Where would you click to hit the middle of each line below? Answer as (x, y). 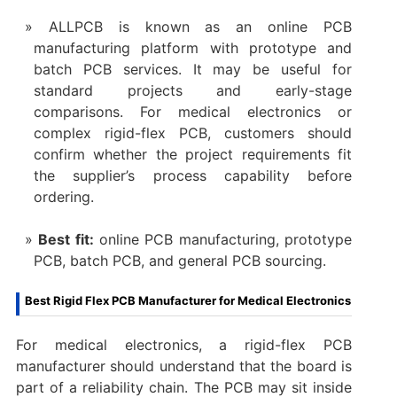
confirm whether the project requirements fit (193, 154)
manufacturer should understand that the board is (184, 366)
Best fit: (66, 239)
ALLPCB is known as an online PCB (200, 26)
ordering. (63, 196)
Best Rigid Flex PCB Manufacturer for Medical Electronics (187, 300)
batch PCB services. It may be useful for (193, 69)
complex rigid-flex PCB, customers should (193, 132)
